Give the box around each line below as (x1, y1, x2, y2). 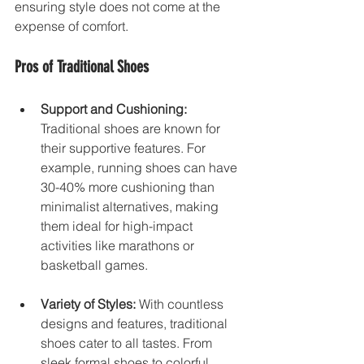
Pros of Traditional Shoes (15, 56, 149, 76)
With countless (136, 295, 227, 312)
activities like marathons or (41, 236, 197, 253)
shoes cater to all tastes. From (41, 334, 215, 351)
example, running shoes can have (41, 158, 240, 175)
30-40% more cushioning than (41, 178, 218, 195)
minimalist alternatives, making (41, 197, 222, 214)
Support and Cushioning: (41, 100, 187, 117)
